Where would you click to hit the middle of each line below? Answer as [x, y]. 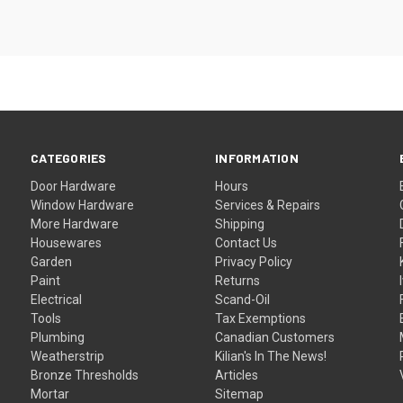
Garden [52, 261]
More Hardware [75, 224]
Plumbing [58, 337]
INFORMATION [257, 157]
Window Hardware [83, 205]
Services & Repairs [268, 205]
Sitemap [240, 394]
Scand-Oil [243, 299]
